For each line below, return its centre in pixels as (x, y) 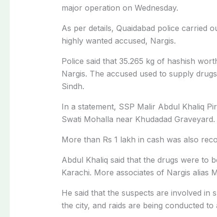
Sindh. (73, 86)
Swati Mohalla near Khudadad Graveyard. (138, 119)
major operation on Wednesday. (120, 8)
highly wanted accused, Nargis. (118, 40)
